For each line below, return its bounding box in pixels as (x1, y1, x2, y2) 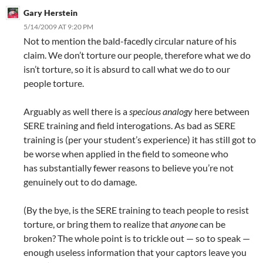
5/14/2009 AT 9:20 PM (23, 22, 93, 31)
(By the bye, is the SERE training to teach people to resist (23, 204, 249, 215)
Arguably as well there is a (23, 106, 129, 117)
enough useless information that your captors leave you (23, 247, 247, 258)
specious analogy (129, 106, 193, 117)
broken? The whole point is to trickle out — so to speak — (23, 232, 250, 244)
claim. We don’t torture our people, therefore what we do (23, 49, 251, 60)
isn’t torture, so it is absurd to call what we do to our (23, 63, 230, 75)
